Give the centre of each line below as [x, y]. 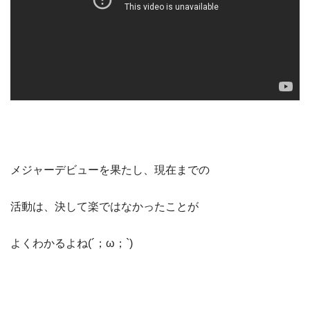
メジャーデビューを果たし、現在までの [110, 170]
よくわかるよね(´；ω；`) [72, 243]
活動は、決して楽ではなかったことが [104, 206]
